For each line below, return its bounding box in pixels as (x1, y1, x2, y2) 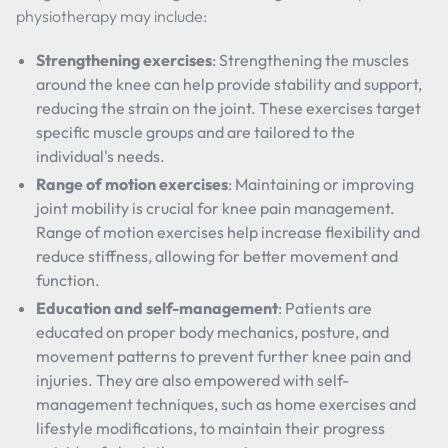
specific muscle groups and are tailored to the (36, 122, 355, 142)
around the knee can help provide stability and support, (36, 74, 422, 94)
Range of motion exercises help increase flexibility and (36, 222, 420, 242)
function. (36, 270, 100, 290)
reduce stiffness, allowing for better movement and (36, 246, 398, 266)
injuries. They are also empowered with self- (36, 370, 349, 390)
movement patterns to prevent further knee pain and (36, 346, 411, 366)
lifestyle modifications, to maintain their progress (36, 418, 385, 438)
